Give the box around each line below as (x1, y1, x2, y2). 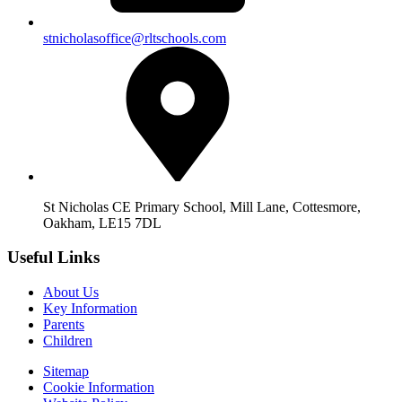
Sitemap (43, 363, 89, 380)
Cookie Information (43, 380, 154, 396)
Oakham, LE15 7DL (43, 214, 162, 231)
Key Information (43, 301, 137, 317)
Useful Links (7, 248, 100, 267)
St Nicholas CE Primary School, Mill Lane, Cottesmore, (43, 198, 361, 214)
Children (43, 333, 92, 349)
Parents (43, 317, 84, 333)
